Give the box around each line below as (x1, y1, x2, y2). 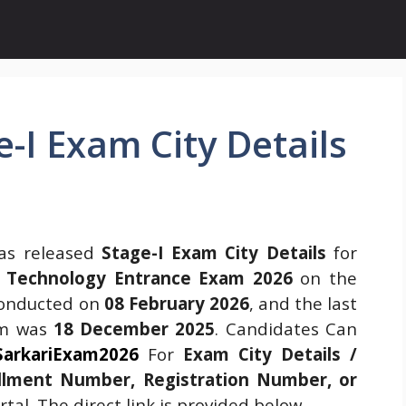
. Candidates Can (215, 317, 358, 340)
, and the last (248, 292, 357, 314)
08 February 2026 (99, 292, 249, 314)
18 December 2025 (53, 317, 216, 340)
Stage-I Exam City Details (101, 241, 326, 264)
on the (300, 266, 358, 289)
